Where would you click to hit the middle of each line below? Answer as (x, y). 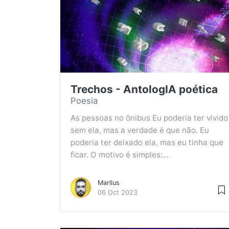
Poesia (84, 101)
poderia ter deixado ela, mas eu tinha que (147, 142)
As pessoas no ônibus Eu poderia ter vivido (149, 118)
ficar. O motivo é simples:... (120, 155)
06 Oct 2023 (118, 192)
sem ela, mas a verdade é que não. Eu (140, 130)
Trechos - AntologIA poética (144, 89)
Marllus (109, 183)
